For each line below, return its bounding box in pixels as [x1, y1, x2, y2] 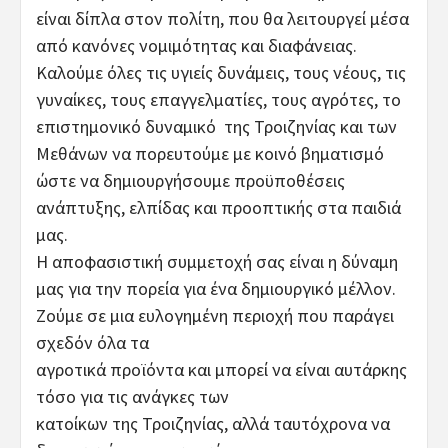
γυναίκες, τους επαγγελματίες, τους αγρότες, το [36, 87, 401, 111]
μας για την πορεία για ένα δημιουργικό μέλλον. [36, 276, 396, 300]
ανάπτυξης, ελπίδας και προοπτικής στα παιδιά [36, 195, 401, 219]
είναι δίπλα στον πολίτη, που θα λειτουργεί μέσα [36, 6, 409, 30]
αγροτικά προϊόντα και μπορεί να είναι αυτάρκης [36, 357, 407, 381]
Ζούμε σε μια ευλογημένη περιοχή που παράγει [36, 303, 394, 327]
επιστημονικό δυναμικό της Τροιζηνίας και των [36, 114, 397, 138]
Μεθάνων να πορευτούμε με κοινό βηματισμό [36, 141, 384, 165]
